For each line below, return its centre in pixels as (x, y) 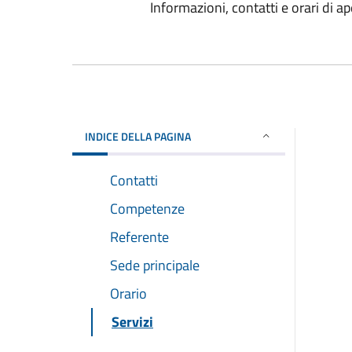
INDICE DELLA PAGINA (138, 136)
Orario (128, 293)
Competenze (147, 208)
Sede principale (155, 265)
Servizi (132, 321)
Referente (139, 236)
